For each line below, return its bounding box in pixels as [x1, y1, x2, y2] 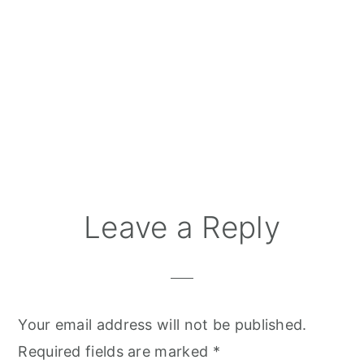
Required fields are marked [18, 343, 213, 361]
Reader [17, 209, 97, 238]
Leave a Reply [84, 209, 280, 246]
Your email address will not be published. [18, 316, 307, 334]
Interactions [17, 237, 150, 266]
